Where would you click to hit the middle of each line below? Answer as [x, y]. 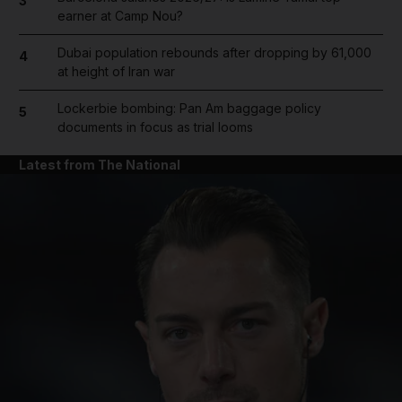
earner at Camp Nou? [120, 16]
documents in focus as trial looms [155, 127]
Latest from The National [100, 165]
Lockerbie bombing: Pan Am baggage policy [189, 108]
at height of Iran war [116, 71]
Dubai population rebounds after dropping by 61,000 [214, 52]
